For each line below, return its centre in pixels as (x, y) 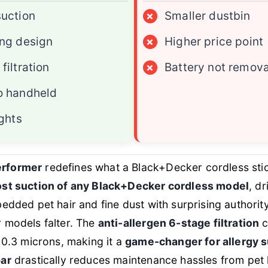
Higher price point (214, 42)
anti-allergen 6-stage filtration (179, 223)
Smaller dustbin (208, 16)
